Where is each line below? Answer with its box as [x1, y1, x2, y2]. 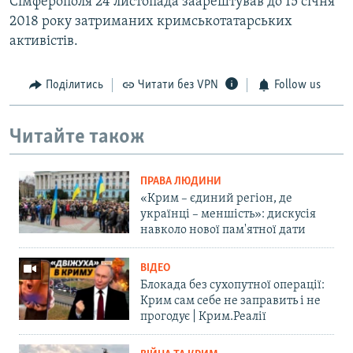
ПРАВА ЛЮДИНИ [140, 176, 221, 188]
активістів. [9, 34, 78, 50]
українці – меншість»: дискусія [140, 208, 316, 221]
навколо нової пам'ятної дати [140, 224, 306, 237]
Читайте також [9, 126, 145, 148]
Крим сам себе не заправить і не [140, 295, 321, 308]
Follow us [273, 79, 321, 92]
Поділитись [45, 79, 103, 92]
